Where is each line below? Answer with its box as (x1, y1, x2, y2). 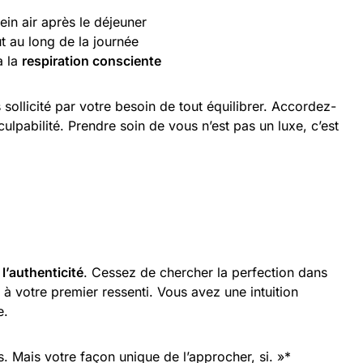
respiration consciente (22, 53, 161, 69)
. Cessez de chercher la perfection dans (83, 264, 327, 280)
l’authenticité (2, 264, 83, 280)
